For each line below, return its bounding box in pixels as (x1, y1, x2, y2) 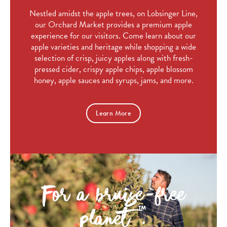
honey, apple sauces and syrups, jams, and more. (33, 74, 194, 87)
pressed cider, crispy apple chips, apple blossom (34, 63, 193, 75)
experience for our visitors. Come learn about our (31, 29, 196, 42)
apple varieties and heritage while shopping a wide (31, 41, 196, 53)
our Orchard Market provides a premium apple (35, 18, 192, 31)
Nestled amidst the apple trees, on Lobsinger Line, (29, 7, 198, 20)
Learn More (96, 108, 131, 118)
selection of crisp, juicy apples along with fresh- (34, 52, 193, 64)
